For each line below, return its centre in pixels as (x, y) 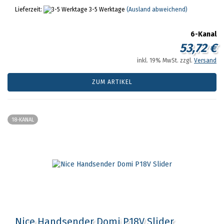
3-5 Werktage (106, 9)
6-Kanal (203, 34)
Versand (205, 60)
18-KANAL (23, 120)
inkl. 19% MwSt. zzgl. (165, 60)
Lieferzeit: (29, 9)
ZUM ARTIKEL (112, 82)
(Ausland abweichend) (157, 9)
